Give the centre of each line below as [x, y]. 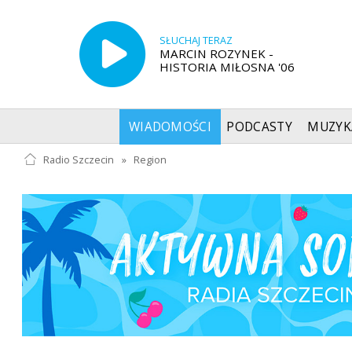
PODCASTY [259, 126]
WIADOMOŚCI [170, 126]
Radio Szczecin [78, 159]
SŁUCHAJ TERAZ [196, 40]
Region [150, 159]
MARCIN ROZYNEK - [216, 53]
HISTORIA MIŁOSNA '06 [227, 66]
